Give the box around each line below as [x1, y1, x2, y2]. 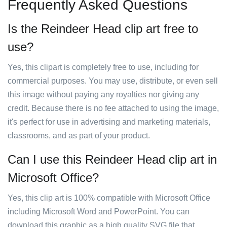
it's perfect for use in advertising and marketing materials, [8, 118, 210, 126]
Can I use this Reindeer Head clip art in [8, 153, 217, 166]
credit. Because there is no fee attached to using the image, [8, 104, 219, 112]
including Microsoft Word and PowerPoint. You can [8, 207, 190, 216]
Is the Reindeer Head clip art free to [8, 22, 198, 35]
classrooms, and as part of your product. [8, 131, 150, 140]
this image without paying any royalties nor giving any [8, 90, 199, 99]
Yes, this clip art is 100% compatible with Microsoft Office [8, 194, 210, 202]
